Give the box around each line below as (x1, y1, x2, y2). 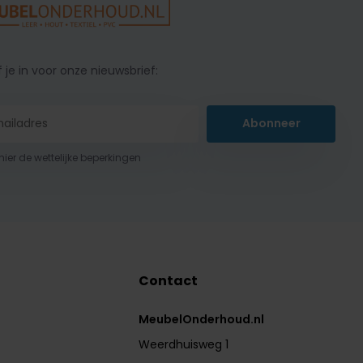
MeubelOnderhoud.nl (139, 310, 265, 327)
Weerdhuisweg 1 (139, 335, 229, 352)
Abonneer (241, 115, 301, 132)
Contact (139, 271, 199, 290)
